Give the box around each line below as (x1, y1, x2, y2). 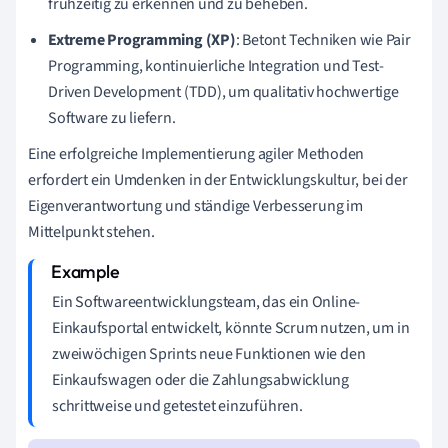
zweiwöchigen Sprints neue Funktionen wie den (52, 342, 366, 365)
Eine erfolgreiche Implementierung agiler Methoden (28, 142, 365, 165)
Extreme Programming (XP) (48, 28, 236, 51)
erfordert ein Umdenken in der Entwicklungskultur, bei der (28, 168, 408, 191)
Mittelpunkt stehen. (28, 220, 155, 243)
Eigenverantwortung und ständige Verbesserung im (28, 194, 363, 217)
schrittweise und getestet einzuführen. (52, 394, 303, 417)
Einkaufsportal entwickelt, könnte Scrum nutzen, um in (52, 316, 410, 339)
